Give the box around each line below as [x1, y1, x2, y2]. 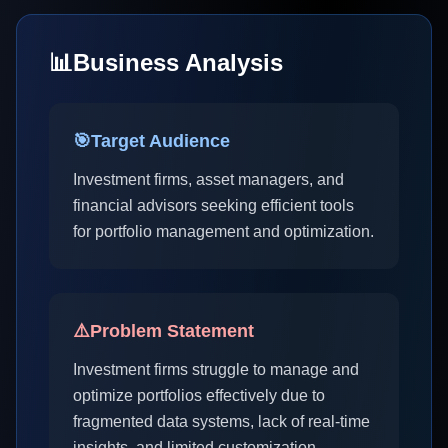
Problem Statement [90, 321, 254, 341]
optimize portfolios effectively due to [73, 387, 325, 404]
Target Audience [91, 131, 230, 151]
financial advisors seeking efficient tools [73, 197, 354, 214]
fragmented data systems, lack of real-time [73, 413, 370, 430]
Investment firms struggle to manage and [73, 361, 359, 378]
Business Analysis [73, 49, 283, 76]
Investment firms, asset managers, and [73, 171, 344, 188]
